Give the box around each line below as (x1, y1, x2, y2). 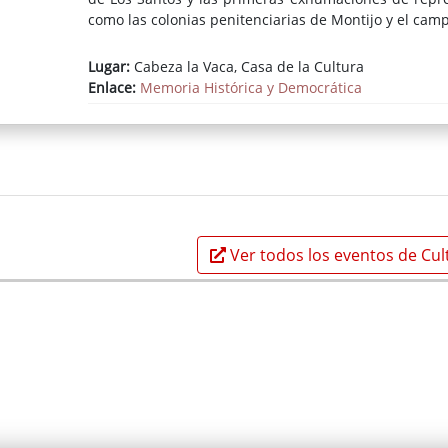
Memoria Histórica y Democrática (139, 77, 362, 97)
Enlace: (87, 77, 140, 97)
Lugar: (87, 56, 130, 76)
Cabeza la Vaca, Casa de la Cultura (129, 56, 364, 76)
